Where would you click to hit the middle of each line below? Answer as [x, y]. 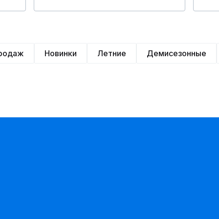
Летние [112, 53]
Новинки [61, 53]
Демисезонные [176, 53]
